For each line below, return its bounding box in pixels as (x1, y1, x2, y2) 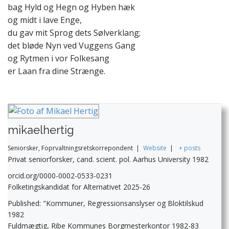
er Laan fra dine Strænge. (8, 65, 105, 77)
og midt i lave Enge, (8, 14, 82, 26)
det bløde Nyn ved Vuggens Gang (8, 40, 135, 52)
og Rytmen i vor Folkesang (8, 53, 109, 64)
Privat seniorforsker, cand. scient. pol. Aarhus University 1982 (8, 154, 209, 165)
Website (143, 144, 167, 153)
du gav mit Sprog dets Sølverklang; (8, 27, 141, 39)
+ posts (178, 144, 200, 153)
